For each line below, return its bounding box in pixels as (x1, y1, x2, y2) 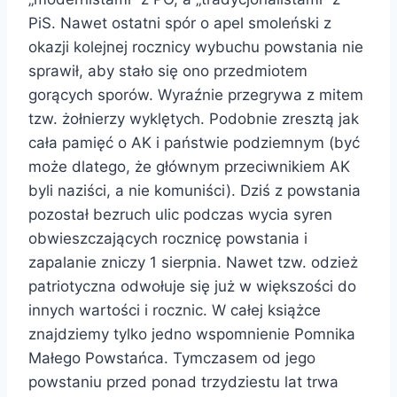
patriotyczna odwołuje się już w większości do (28, 276, 356, 295)
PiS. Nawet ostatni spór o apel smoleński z (28, 13, 331, 32)
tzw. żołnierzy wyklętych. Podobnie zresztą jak (28, 109, 359, 128)
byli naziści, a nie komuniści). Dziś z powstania (28, 181, 361, 199)
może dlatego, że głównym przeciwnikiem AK (28, 157, 350, 175)
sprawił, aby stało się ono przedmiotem (28, 61, 307, 80)
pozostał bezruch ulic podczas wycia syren (28, 205, 332, 223)
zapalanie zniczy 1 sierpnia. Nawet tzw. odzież (28, 253, 358, 271)
